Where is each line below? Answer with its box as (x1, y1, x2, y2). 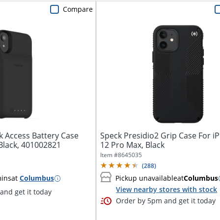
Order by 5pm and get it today (116, 196, 216, 205)
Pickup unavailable (115, 173, 178, 183)
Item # (100, 150, 118, 159)
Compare (63, 4, 93, 14)
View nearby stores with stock (116, 184, 218, 194)
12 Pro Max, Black (100, 139, 165, 150)
